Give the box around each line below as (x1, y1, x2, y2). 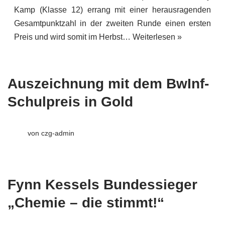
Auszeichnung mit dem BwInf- (8, 76, 209, 92)
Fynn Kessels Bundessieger (8, 177, 197, 193)
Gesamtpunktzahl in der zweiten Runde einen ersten (14, 19, 211, 28)
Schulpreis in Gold (8, 94, 133, 110)
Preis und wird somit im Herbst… (14, 32, 133, 41)
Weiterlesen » (132, 32, 182, 41)
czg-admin (41, 129, 74, 138)
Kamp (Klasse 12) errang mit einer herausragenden (14, 5, 211, 14)
